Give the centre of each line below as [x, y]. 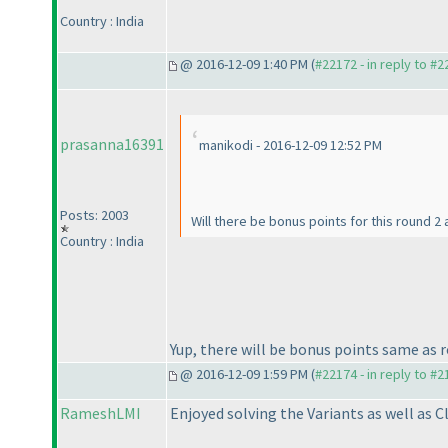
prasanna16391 [112, 144]
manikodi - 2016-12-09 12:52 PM [290, 145]
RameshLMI [100, 413]
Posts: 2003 [94, 215]
